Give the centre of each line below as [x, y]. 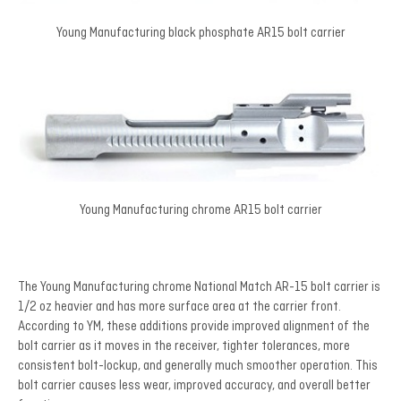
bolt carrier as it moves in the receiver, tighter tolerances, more [184, 347]
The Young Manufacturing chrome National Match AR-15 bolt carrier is [199, 288]
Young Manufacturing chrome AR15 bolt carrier [200, 211]
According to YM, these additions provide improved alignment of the [194, 327]
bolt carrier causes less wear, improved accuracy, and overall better [194, 386]
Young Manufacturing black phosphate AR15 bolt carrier [200, 34]
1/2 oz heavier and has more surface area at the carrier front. [179, 307]
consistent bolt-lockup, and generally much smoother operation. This [198, 367]
